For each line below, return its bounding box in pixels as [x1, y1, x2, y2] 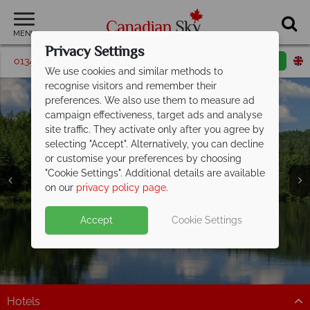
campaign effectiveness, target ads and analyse [44, 109, 262, 120]
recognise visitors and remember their [44, 80, 217, 91]
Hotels [7, 294, 40, 308]
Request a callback [127, 56, 200, 66]
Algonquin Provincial [43, 258, 170, 280]
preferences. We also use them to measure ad [44, 94, 255, 106]
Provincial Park [170, 258, 260, 280]
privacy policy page [75, 181, 166, 193]
